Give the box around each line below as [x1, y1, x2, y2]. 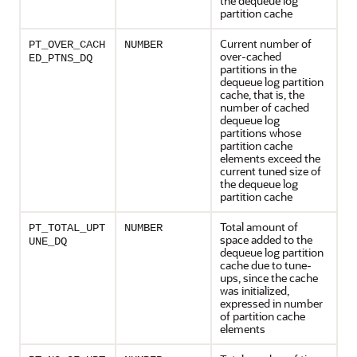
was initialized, [220, 283, 289, 298]
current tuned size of [220, 163, 321, 178]
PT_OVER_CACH [29, 38, 105, 51]
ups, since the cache [220, 270, 318, 285]
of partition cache [220, 308, 305, 324]
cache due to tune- [220, 257, 312, 273]
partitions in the [220, 61, 296, 76]
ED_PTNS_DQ [29, 52, 92, 65]
